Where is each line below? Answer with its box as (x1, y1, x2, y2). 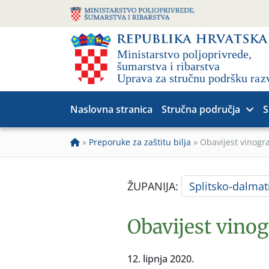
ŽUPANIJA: (127, 179, 181, 193)
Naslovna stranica (70, 103, 153, 116)
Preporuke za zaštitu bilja (89, 136, 191, 148)
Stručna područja (162, 103, 240, 116)
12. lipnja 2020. (127, 252, 194, 265)
